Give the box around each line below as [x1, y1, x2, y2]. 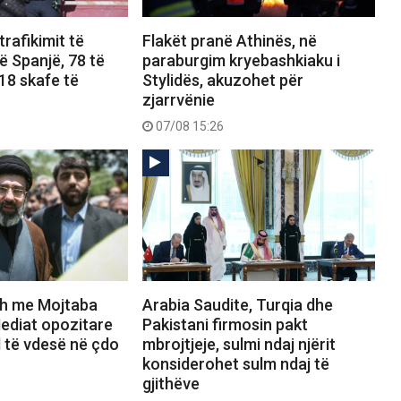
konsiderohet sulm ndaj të [141, 354, 329, 373]
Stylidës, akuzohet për [141, 71, 303, 90]
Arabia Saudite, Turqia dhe [141, 294, 333, 314]
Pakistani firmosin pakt [141, 314, 308, 334]
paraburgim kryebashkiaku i [141, 51, 340, 71]
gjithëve [141, 373, 200, 393]
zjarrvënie [141, 90, 215, 110]
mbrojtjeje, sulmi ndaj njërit [141, 334, 336, 354]
